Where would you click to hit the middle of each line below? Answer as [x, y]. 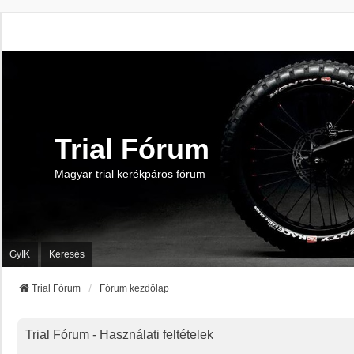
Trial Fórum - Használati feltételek [119, 335]
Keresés [67, 254]
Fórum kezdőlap [134, 289]
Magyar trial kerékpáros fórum [130, 174]
